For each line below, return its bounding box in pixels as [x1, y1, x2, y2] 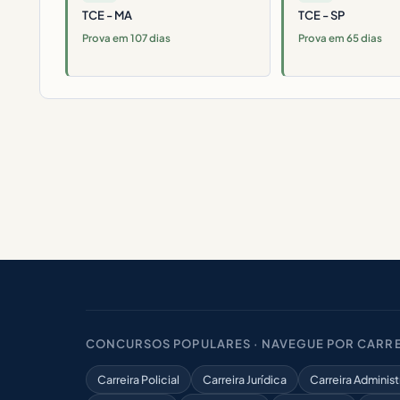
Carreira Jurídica [203, 372, 287, 387]
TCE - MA [82, 8, 132, 22]
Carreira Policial [97, 372, 179, 387]
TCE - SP [298, 8, 345, 22]
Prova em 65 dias [298, 31, 382, 45]
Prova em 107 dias [82, 31, 171, 45]
